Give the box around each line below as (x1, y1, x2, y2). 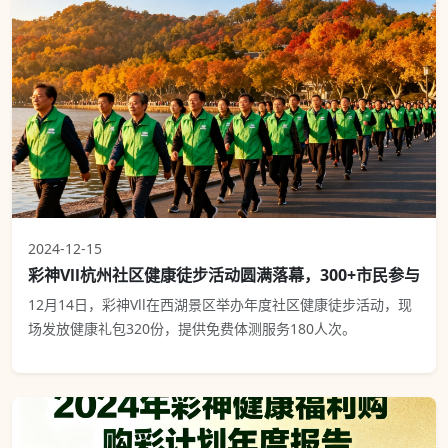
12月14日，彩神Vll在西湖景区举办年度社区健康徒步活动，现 (28, 294, 412, 314)
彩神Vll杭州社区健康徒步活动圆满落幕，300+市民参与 (28, 263, 420, 286)
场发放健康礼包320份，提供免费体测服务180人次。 (28, 318, 356, 338)
